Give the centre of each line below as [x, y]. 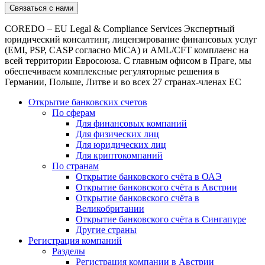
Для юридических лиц [121, 144]
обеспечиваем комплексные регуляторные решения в [112, 71]
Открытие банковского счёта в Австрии [156, 187]
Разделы [69, 251]
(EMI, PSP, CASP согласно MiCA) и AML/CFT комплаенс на [127, 50]
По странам [75, 166]
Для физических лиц [117, 134]
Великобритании [110, 208]
